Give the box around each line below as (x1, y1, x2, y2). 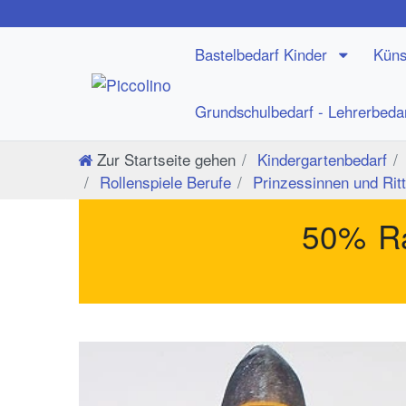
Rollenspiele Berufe (95, 169, 231, 193)
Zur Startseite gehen (97, 147, 236, 170)
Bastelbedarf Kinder (195, 43, 332, 66)
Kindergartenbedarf (253, 147, 387, 170)
